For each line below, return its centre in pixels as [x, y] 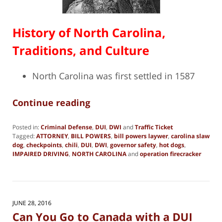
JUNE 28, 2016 [32, 203]
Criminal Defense [66, 127]
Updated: [25, 163]
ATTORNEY [52, 136]
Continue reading [51, 103]
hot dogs [172, 145]
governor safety [133, 145]
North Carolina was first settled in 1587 [113, 76]
